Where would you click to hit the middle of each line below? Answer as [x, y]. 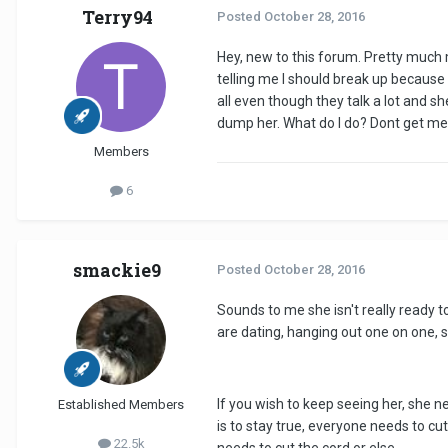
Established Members [121, 405]
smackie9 [117, 270]
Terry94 [117, 17]
